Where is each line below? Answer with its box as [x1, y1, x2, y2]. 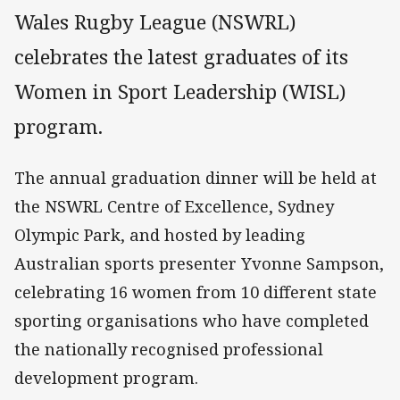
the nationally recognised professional [14, 338, 323, 361]
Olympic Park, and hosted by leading [14, 224, 305, 246]
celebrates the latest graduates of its [14, 43, 348, 71]
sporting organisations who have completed [14, 310, 369, 332]
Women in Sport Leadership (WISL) [14, 78, 346, 106]
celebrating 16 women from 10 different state [14, 281, 377, 304]
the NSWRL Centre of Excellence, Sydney [14, 196, 334, 218]
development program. [14, 367, 198, 389]
